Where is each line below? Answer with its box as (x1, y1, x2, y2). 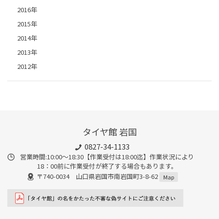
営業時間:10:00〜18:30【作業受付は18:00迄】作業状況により (20, 152, 194, 162)
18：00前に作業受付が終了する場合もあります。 (37, 161, 177, 171)
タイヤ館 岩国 (82, 125, 137, 138)
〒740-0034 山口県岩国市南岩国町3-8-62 (36, 171, 159, 181)
